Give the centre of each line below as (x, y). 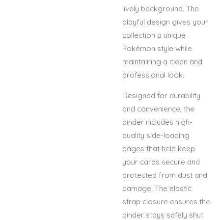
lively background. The (161, 8)
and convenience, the (158, 109)
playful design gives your (165, 22)
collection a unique (154, 35)
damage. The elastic (157, 188)
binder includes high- (157, 122)
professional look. (153, 75)
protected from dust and (165, 175)
